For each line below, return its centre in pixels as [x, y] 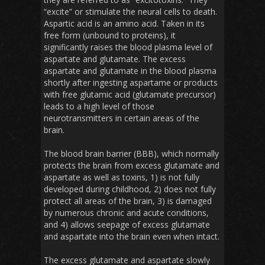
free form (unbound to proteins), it [110, 35]
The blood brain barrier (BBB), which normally [131, 154]
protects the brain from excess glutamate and [132, 166]
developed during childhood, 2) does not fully [130, 189]
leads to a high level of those [99, 106]
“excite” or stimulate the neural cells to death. [130, 12]
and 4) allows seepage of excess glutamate [127, 225]
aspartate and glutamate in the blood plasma [130, 71]
